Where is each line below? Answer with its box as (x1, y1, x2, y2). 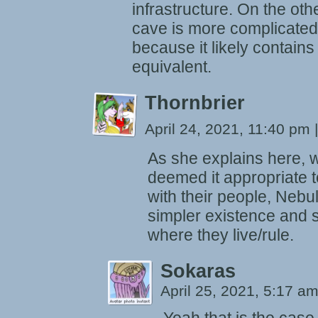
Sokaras (160, 261, 236, 282)
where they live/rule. (148, 226, 294, 244)
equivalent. (132, 57, 212, 76)
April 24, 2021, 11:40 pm (145, 121, 314, 137)
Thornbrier (145, 92, 245, 114)
